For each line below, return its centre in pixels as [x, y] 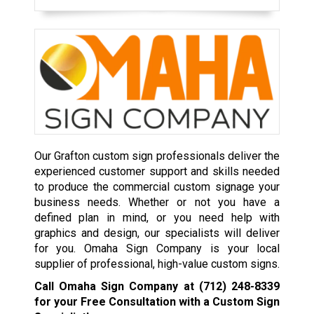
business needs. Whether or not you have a [157, 202]
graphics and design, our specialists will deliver [157, 233]
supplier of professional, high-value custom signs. [157, 264]
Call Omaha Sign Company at [117, 286]
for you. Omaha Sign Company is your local [157, 248]
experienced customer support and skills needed [157, 171]
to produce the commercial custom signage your [157, 186]
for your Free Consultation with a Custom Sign [157, 301]
